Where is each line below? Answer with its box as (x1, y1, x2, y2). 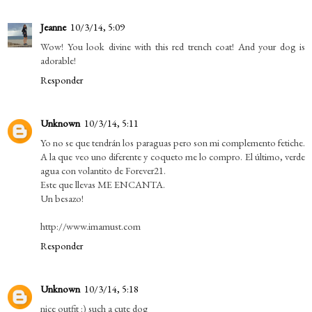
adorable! (40, 53, 76, 67)
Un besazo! (40, 191, 84, 205)
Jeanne (40, 19, 66, 33)
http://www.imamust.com (40, 219, 141, 233)
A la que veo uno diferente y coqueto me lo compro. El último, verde (40, 149, 305, 163)
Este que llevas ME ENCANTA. (40, 177, 165, 191)
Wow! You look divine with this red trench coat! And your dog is (40, 39, 305, 53)
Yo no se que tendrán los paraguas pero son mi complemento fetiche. (40, 135, 305, 149)
